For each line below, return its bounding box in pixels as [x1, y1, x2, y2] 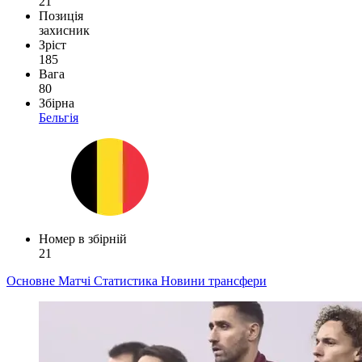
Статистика [94, 273, 161, 288]
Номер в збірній [39, 231, 127, 246]
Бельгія [39, 110, 78, 124]
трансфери [208, 273, 267, 288]
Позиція [39, 8, 83, 23]
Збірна [39, 95, 74, 110]
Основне [6, 273, 58, 288]
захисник [39, 23, 90, 37]
